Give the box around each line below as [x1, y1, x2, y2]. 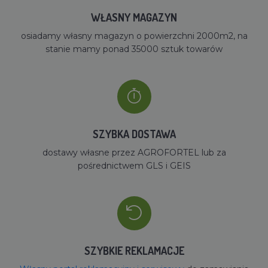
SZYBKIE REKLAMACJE [84, 243, 184, 257]
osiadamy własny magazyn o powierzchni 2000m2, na [20, 30, 248, 41]
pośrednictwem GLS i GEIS [77, 160, 191, 171]
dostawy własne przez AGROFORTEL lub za [42, 147, 226, 158]
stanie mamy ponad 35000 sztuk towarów [45, 43, 223, 54]
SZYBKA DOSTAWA [92, 127, 176, 141]
